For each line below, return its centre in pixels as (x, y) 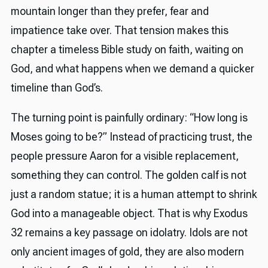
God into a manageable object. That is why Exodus (129, 213)
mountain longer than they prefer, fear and (109, 11)
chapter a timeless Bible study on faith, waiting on (127, 49)
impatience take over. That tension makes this (119, 30)
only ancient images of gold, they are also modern (127, 251)
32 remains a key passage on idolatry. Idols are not (129, 232)
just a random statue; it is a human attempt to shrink (134, 194)
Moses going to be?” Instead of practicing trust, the (131, 136)
